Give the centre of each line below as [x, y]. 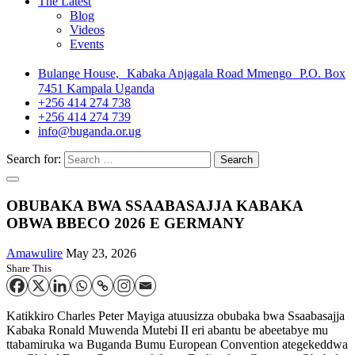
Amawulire [34, 254]
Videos [87, 30]
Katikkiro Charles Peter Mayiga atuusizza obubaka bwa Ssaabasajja [176, 316]
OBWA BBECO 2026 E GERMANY [126, 223]
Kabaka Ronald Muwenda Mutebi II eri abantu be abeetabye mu [167, 330]
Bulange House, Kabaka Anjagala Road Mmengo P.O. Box [192, 73]
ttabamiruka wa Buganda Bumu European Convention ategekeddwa [177, 345]
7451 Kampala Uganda [96, 88]
